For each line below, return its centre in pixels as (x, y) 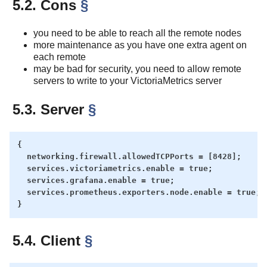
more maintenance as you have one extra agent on (140, 45)
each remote (60, 57)
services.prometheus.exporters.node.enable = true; (139, 193)
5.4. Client (49, 241)
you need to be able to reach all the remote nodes (137, 33)
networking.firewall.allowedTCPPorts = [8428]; (129, 157)
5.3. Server (50, 109)
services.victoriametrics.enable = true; (115, 169)
